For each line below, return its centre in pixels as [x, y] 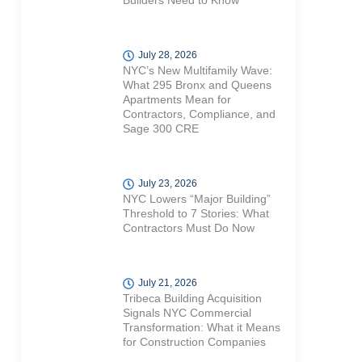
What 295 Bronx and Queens [197, 85]
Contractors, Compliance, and [199, 114]
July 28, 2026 [167, 55]
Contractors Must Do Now [188, 228]
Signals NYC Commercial [187, 313]
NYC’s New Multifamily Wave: [197, 71]
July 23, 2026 [167, 184]
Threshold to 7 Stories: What [196, 214]
